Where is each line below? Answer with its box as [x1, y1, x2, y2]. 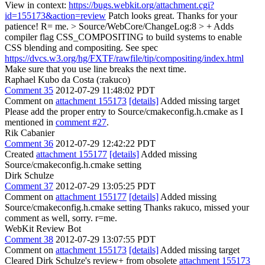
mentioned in [5, 117, 56, 127]
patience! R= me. [5, 21, 71, 31]
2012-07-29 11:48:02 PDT [56, 85, 155, 95]
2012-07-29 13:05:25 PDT [56, 181, 156, 191]
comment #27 [56, 117, 106, 127]
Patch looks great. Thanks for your [106, 11, 237, 21]
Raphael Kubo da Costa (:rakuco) [5, 75, 130, 85]
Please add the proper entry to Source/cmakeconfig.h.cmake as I [5, 106, 243, 117]
